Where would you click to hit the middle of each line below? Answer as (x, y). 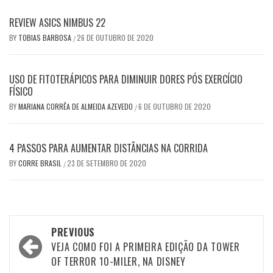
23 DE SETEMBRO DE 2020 (107, 163)
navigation (50, 252)
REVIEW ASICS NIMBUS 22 (57, 23)
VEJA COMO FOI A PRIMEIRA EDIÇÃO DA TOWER (146, 247)
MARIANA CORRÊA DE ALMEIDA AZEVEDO (76, 107)
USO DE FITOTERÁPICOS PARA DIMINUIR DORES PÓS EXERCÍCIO (126, 80)
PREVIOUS (73, 232)
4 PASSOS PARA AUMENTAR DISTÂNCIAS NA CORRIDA (108, 148)
